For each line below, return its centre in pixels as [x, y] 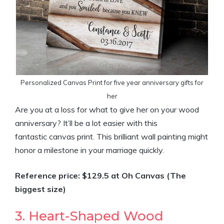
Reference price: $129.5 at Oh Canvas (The [100, 175]
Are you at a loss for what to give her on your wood [107, 109]
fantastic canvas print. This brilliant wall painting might [111, 136]
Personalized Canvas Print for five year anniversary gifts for [112, 82]
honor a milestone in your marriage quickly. [89, 150]
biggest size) [40, 189]
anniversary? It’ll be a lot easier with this [86, 123]
